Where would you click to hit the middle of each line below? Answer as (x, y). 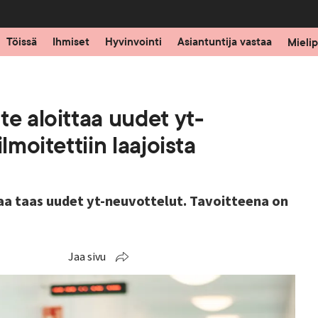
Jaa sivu (87, 257)
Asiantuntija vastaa (224, 42)
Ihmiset (71, 42)
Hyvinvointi (133, 42)
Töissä (21, 42)
